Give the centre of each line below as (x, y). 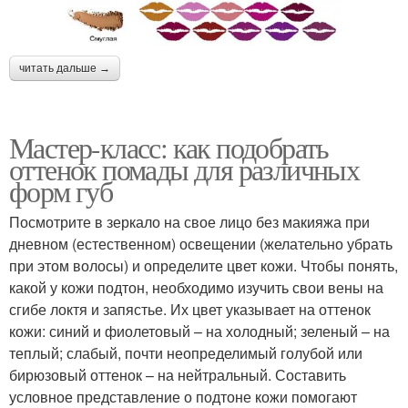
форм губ (61, 191)
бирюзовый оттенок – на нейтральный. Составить (178, 375)
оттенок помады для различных (184, 169)
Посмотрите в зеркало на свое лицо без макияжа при (189, 222)
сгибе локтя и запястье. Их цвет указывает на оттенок (190, 310)
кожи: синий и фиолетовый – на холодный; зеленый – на (199, 331)
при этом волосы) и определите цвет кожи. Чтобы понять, (204, 266)
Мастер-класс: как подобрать (169, 148)
